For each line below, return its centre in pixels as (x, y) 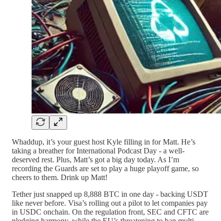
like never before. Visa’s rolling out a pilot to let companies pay (110, 203)
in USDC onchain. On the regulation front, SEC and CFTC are (110, 212)
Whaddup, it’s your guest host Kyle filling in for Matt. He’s (104, 142)
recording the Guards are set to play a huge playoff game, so (105, 168)
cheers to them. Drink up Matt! (60, 177)
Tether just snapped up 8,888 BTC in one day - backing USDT (110, 194)
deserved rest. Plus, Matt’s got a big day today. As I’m (95, 159)
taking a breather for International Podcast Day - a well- (98, 150)
